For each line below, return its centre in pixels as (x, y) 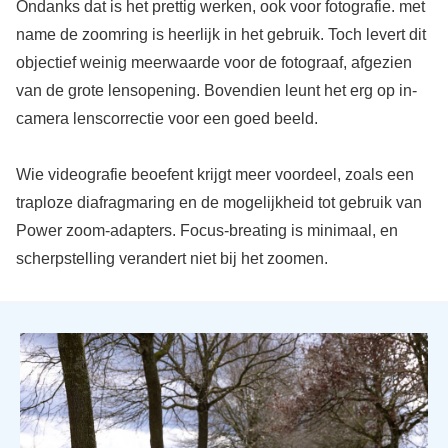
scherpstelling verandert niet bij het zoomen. (171, 259)
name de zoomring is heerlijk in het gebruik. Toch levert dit (220, 35)
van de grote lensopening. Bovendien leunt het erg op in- (216, 91)
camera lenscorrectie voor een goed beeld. (166, 119)
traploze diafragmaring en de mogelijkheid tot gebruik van (218, 203)
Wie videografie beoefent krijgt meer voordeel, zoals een (214, 175)
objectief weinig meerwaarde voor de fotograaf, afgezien (213, 63)
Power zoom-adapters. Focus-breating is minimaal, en (206, 231)
